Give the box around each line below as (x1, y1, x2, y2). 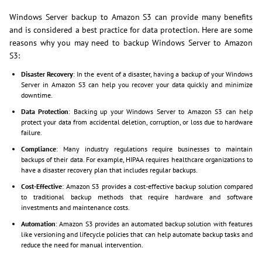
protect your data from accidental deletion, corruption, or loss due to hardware (21, 118, 253, 127)
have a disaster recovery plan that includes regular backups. (21, 166, 198, 175)
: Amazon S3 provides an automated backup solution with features (56, 219, 253, 229)
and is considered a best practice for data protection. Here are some (9, 25, 253, 36)
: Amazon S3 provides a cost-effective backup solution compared (62, 182, 253, 191)
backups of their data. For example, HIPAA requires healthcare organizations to (21, 155, 253, 164)
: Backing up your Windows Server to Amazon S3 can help (68, 107, 253, 116)
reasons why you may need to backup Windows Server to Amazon (9, 37, 253, 49)
